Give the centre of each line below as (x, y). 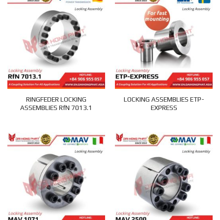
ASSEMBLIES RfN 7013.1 (56, 107)
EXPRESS (164, 107)
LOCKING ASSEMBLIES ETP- (164, 99)
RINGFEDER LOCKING (56, 99)
